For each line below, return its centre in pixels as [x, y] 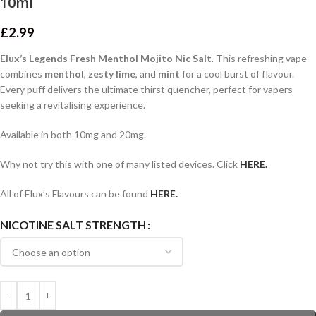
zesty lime [112, 74]
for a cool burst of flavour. [237, 74]
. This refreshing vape [259, 58]
